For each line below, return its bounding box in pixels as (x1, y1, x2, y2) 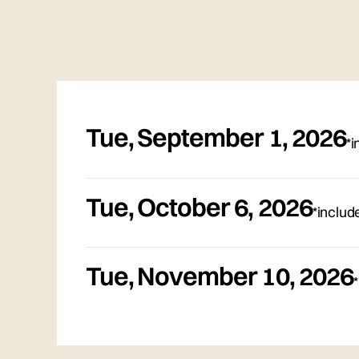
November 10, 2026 (137, 260, 353, 292)
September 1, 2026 (137, 122, 346, 154)
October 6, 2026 (137, 191, 313, 223)
